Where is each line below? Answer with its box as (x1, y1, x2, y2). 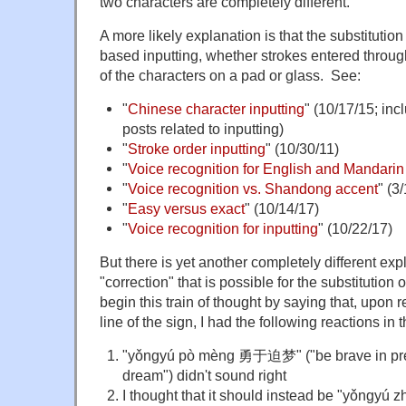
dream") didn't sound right (121, 367, 286, 384)
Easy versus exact (127, 200, 245, 217)
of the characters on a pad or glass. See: (100, 67, 361, 84)
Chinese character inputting (127, 101, 304, 118)
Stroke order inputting (127, 140, 266, 158)
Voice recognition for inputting (127, 220, 318, 237)
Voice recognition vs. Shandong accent (127, 180, 378, 198)
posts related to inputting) (121, 121, 284, 138)
